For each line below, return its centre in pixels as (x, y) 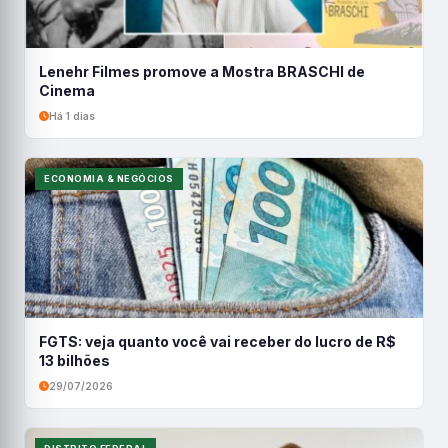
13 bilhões (74, 360)
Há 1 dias (72, 116)
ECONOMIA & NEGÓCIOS (109, 178)
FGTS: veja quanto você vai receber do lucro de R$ (217, 341)
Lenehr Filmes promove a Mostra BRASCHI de (202, 71)
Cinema (67, 90)
